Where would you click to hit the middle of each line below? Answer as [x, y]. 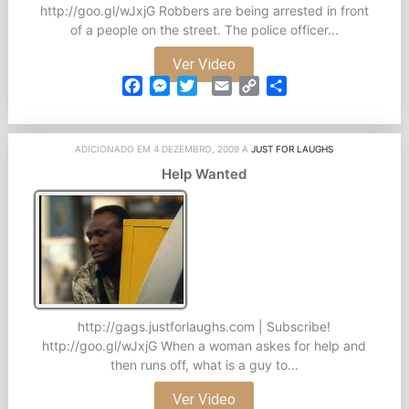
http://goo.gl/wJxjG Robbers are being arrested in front [204, 11]
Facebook [176, 86]
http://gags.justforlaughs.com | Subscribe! [204, 326]
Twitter [221, 86]
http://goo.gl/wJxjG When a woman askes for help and [204, 345]
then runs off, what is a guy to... [204, 364]
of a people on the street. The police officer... [204, 30]
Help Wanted [204, 174]
